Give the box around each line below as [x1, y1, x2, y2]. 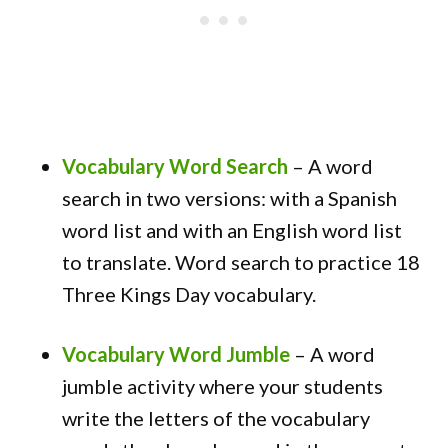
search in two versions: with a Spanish [62, 186, 398, 210]
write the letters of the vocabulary [62, 406, 371, 430]
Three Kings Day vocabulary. [62, 282, 317, 306]
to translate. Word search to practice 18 [62, 250, 421, 274]
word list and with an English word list [62, 218, 403, 242]
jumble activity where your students [62, 374, 384, 398]
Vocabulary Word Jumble [62, 342, 291, 366]
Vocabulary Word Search [62, 154, 289, 178]
